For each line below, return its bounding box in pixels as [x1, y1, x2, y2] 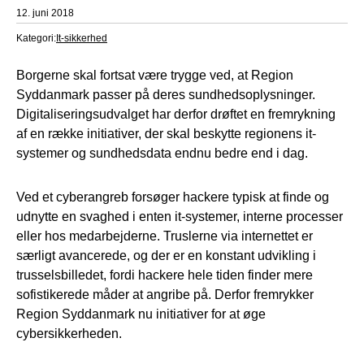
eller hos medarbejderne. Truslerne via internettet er [16, 228, 313, 243]
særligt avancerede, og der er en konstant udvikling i [16, 248, 316, 262]
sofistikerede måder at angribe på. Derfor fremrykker [16, 287, 314, 301]
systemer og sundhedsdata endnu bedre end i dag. [16, 145, 308, 160]
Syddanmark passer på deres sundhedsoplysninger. [16, 87, 315, 102]
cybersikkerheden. [16, 326, 122, 340]
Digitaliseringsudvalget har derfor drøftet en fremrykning [16, 106, 336, 121]
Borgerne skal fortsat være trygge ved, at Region [16, 67, 293, 82]
